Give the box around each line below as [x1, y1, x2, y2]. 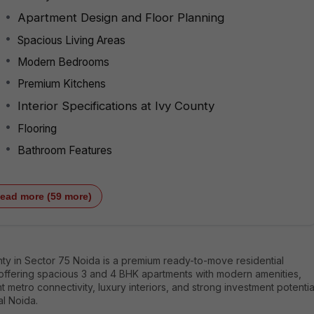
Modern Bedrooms [18, 55, 109, 69]
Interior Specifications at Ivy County [18, 98, 214, 113]
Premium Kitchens [18, 76, 106, 90]
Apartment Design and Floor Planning [18, 10, 224, 25]
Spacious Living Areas [18, 33, 125, 47]
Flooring [18, 121, 57, 135]
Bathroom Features [18, 143, 112, 157]
